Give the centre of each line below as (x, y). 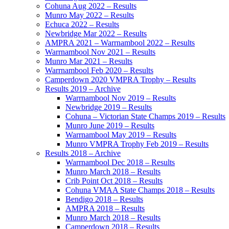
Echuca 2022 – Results (82, 25)
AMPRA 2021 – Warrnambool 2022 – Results (120, 43)
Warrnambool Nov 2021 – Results (100, 52)
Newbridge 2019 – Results (109, 107)
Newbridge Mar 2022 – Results (96, 34)
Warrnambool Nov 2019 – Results (121, 98)
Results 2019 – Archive (83, 89)
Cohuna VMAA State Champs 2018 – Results (140, 190)
